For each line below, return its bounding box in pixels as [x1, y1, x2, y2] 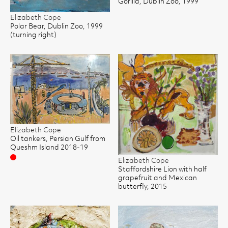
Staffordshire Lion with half [118, 166, 207, 173]
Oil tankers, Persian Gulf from [10, 135, 105, 142]
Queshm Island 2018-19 [10, 144, 88, 151]
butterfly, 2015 [118, 183, 167, 190]
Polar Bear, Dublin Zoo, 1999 [10, 23, 103, 30]
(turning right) [10, 32, 56, 39]
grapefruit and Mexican [118, 175, 197, 182]
